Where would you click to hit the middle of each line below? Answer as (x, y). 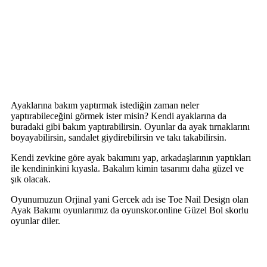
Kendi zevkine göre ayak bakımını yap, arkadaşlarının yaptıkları (131, 157)
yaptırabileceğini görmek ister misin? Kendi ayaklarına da (119, 116)
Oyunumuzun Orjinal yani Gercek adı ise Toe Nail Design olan (130, 199)
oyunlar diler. (35, 221)
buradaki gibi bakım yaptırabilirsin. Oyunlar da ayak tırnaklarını (130, 126)
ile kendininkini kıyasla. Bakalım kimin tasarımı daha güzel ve (127, 168)
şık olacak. (31, 179)
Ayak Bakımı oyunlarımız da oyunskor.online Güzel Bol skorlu (130, 210)
